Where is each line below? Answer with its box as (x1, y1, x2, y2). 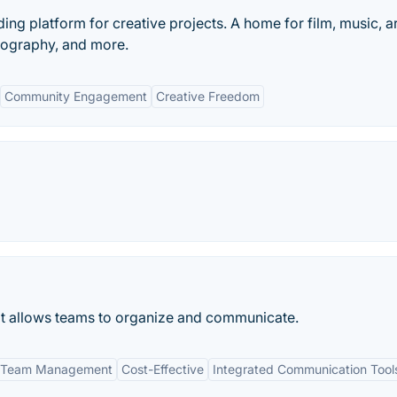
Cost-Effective (121, 362, 204, 377)
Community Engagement (4, 89, 147, 104)
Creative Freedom (156, 89, 260, 104)
